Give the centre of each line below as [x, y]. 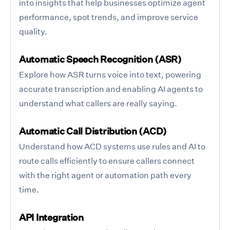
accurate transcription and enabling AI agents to [111, 89]
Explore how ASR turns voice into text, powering [110, 74]
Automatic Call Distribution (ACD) [93, 131]
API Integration [51, 217]
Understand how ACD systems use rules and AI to [112, 146]
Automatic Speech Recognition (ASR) [100, 59]
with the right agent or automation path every [105, 175]
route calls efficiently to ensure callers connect [107, 160]
